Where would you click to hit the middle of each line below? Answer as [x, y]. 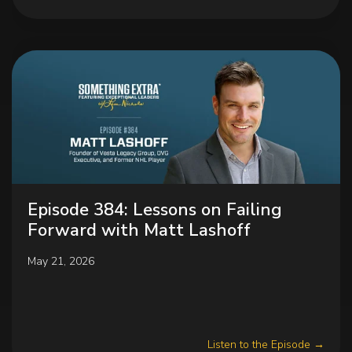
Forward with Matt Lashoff [139, 230]
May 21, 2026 [61, 261]
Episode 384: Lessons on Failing [155, 210]
